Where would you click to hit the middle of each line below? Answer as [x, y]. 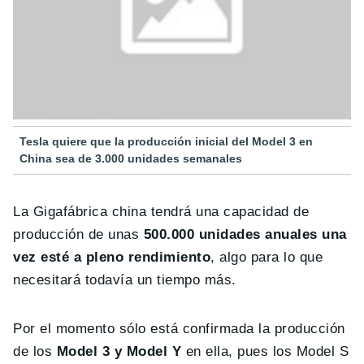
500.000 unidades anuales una [243, 234]
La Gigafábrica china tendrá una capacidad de [161, 211]
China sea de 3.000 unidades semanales [131, 158]
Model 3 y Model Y [119, 351]
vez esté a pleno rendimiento [112, 257]
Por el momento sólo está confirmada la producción [179, 328]
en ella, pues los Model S [265, 351]
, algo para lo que [267, 257]
